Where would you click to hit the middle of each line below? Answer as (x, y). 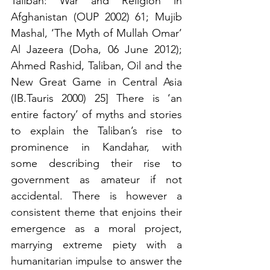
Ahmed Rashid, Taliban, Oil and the (96, 65)
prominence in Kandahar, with (96, 147)
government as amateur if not (96, 179)
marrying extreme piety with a (96, 244)
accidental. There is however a (96, 196)
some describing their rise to (96, 163)
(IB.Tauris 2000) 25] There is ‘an (96, 98)
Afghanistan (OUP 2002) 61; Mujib (96, 17)
